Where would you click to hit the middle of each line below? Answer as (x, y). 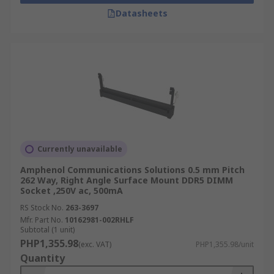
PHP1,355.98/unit (225, 244)
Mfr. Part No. (42, 220)
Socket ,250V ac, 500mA (72, 191)
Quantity (43, 258)
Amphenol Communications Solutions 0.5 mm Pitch (132, 170)
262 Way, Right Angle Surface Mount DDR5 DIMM (127, 180)
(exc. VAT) (95, 244)
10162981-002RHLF (99, 220)
